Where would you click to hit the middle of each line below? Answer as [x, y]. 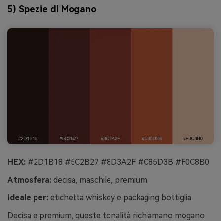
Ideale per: [28, 197]
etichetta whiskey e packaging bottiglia [120, 197]
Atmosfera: [29, 180]
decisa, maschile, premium [99, 180]
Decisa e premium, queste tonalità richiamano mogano [106, 215]
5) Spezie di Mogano [52, 9]
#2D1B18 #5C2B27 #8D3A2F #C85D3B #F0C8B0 [117, 162]
